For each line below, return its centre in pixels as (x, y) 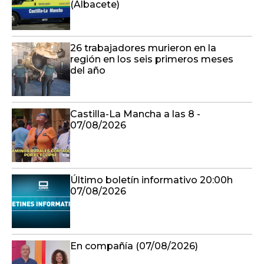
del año (88, 70)
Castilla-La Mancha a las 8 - (135, 114)
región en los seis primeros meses (152, 59)
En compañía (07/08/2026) (134, 246)
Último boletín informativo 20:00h (151, 180)
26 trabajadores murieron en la (143, 48)
